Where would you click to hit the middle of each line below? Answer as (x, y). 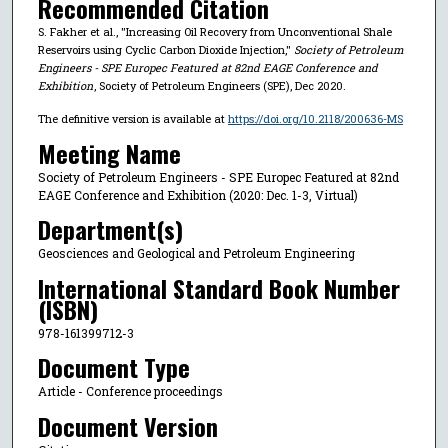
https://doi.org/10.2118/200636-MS (315, 119)
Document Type (113, 367)
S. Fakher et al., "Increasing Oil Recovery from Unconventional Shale (214, 32)
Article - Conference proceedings (130, 391)
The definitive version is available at (132, 119)
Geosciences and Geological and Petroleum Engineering (196, 253)
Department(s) (110, 229)
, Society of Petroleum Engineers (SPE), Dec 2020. (219, 86)
